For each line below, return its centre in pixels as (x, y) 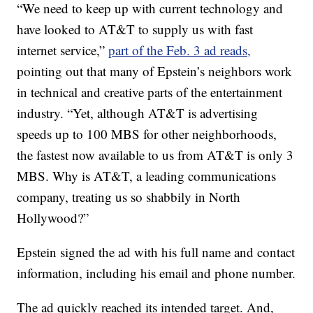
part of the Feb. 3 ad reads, (180, 50)
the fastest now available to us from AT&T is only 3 (155, 155)
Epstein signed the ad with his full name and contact (156, 252)
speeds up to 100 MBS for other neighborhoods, (147, 134)
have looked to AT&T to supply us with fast (135, 29)
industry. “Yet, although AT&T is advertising (138, 113)
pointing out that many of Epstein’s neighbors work (155, 71)
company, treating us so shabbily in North (129, 197)
